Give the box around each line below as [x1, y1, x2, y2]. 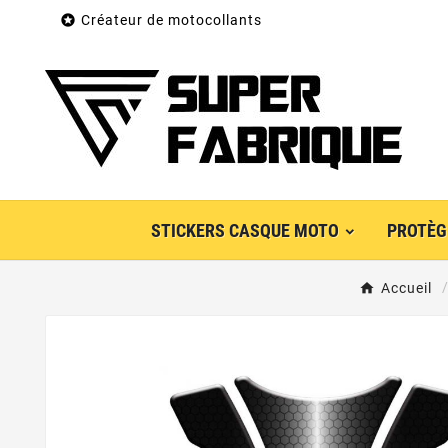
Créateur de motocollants [81, 12, 262, 28]
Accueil [380, 280, 432, 297]
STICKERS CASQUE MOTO [150, 220, 339, 242]
